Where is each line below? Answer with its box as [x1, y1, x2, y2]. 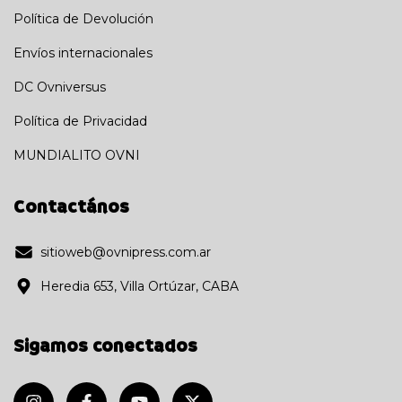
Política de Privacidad [13, 113, 147, 130]
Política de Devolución [13, 11, 153, 28]
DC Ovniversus [13, 79, 106, 96]
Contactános [13, 195, 129, 221]
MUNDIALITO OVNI [13, 147, 140, 164]
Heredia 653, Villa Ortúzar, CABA [40, 277, 239, 294]
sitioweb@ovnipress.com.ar [40, 243, 211, 260]
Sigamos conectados [13, 333, 197, 359]
